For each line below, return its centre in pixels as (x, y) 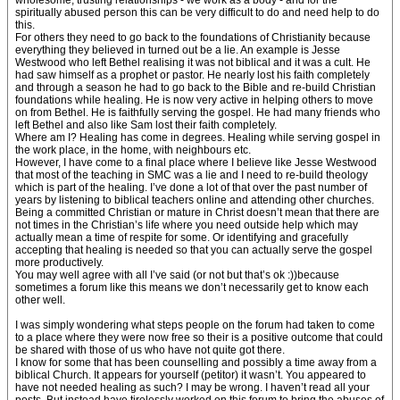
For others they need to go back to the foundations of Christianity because (193, 37)
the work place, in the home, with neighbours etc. (133, 150)
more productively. (59, 262)
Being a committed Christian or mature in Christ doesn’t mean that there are (197, 212)
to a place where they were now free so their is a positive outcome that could (199, 337)
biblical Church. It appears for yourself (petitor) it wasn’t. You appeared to (191, 375)
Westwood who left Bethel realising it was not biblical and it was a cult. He (193, 62)
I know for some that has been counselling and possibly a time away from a (196, 362)
